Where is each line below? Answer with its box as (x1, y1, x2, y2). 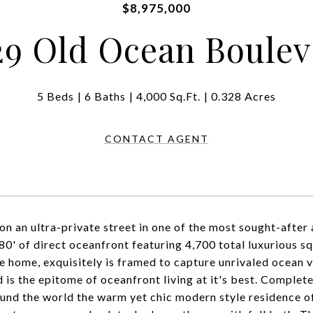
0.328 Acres (211, 89, 276, 103)
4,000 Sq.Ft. (136, 89, 201, 103)
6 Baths (85, 89, 126, 103)
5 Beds (37, 89, 74, 103)
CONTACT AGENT (104, 133, 209, 145)
